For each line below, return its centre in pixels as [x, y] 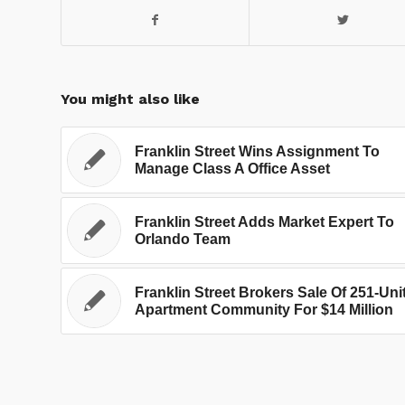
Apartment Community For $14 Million [264, 310]
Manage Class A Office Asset [232, 169]
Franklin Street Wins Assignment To [257, 152]
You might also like [130, 99]
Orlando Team [183, 240]
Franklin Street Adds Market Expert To [264, 222]
